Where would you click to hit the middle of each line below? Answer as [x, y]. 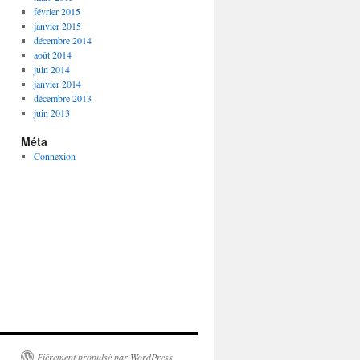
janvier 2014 [57, 84]
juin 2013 [51, 112]
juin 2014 [51, 69]
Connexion [54, 156]
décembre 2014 [62, 40]
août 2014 [52, 55]
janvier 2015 [57, 26]
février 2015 [57, 11]
